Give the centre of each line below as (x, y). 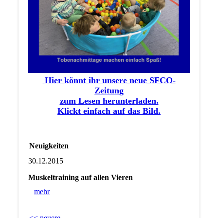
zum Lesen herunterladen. (109, 100)
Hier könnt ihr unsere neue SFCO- (110, 80)
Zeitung (109, 90)
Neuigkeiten (49, 145)
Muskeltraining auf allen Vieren (80, 177)
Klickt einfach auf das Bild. (109, 111)
